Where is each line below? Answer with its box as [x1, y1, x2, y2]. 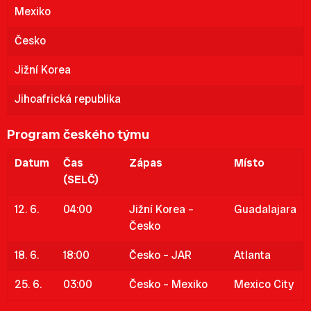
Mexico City [234, 277, 294, 292]
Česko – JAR [129, 248, 192, 262]
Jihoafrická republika [15, 92, 121, 106]
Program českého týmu [7, 126, 149, 143]
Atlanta [234, 248, 271, 262]
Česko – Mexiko [129, 277, 208, 292]
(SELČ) [63, 172, 99, 187]
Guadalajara [234, 202, 296, 217]
